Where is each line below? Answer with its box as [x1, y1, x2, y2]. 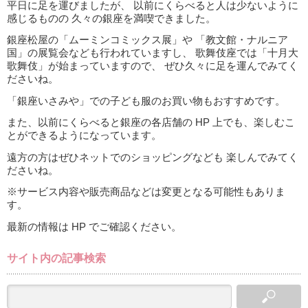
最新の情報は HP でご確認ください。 [7, 220, 181, 232]
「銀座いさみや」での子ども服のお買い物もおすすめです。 [7, 94, 285, 107]
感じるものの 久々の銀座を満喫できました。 [7, 12, 216, 24]
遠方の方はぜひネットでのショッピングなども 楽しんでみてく [7, 151, 298, 163]
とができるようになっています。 [7, 129, 162, 142]
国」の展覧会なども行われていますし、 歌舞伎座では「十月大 [7, 47, 298, 59]
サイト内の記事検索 [7, 252, 106, 264]
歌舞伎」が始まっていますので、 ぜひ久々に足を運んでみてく [7, 60, 298, 72]
